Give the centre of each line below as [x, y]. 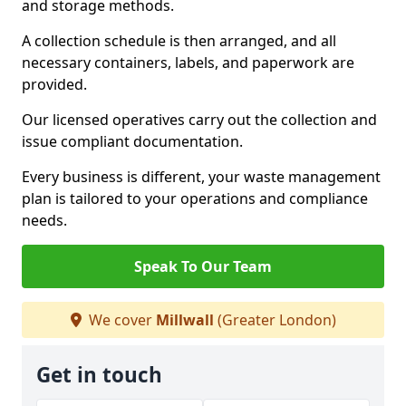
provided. [54, 84]
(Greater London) [275, 320]
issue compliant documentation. [132, 141]
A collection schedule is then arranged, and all [179, 41]
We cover [120, 320]
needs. [44, 220]
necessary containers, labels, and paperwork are [188, 63]
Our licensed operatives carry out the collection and [199, 120]
